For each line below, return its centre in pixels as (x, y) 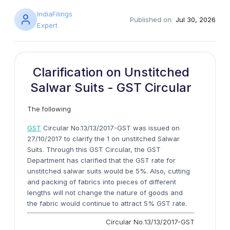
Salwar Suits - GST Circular (111, 88)
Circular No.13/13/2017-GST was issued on (110, 128)
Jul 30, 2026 (196, 20)
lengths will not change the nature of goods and (105, 193)
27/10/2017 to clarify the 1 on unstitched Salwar (103, 139)
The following (49, 109)
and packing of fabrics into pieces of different (102, 182)
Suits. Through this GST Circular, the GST (94, 149)
